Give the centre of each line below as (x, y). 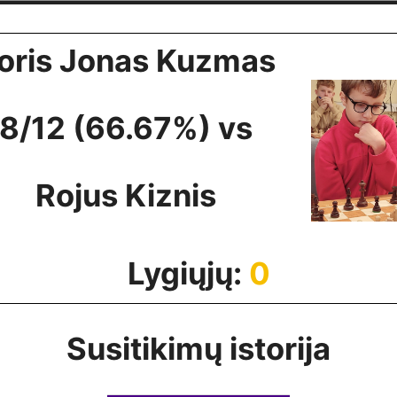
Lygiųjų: (188, 273)
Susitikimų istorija (198, 349)
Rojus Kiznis (126, 195)
